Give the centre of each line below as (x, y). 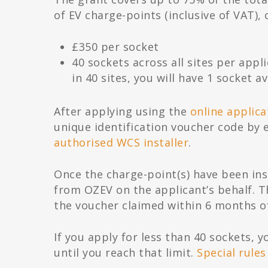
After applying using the (122, 112)
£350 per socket (115, 47)
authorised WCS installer (121, 143)
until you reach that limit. (126, 253)
